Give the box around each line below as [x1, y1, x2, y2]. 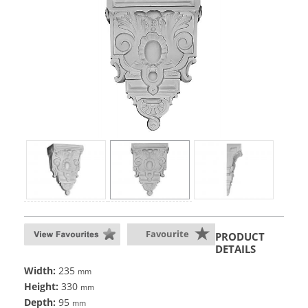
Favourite [146, 228, 189, 241]
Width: [24, 264, 56, 278]
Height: [24, 280, 58, 294]
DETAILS [215, 242, 256, 256]
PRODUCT [215, 230, 265, 244]
